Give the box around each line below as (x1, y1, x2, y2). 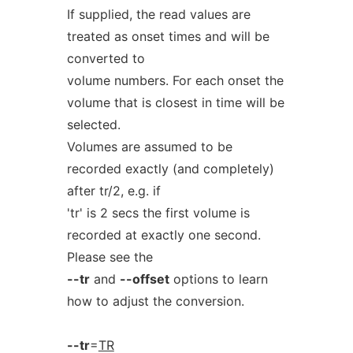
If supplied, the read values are (66, 6, 251, 22)
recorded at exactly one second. (66, 227, 261, 243)
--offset (119, 271, 169, 287)
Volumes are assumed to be (66, 139, 232, 154)
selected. (66, 117, 121, 132)
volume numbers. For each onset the (66, 72, 284, 88)
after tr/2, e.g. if (66, 183, 161, 199)
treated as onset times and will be (66, 28, 269, 44)
